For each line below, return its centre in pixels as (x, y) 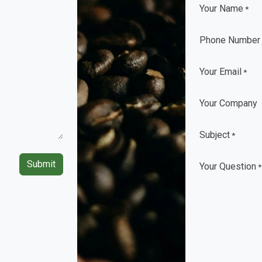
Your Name (221, 8)
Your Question (227, 166)
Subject (214, 135)
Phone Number (230, 40)
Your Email (220, 72)
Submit (41, 164)
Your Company (228, 103)
